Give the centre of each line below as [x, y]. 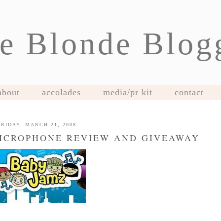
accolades [61, 92]
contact [189, 92]
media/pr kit [128, 92]
